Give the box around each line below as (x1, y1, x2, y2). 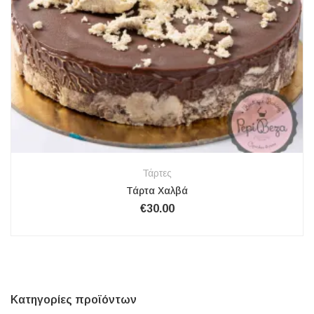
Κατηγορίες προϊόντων (11, 293, 137, 306)
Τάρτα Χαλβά (126, 184, 188, 196)
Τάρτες (142, 167, 172, 179)
